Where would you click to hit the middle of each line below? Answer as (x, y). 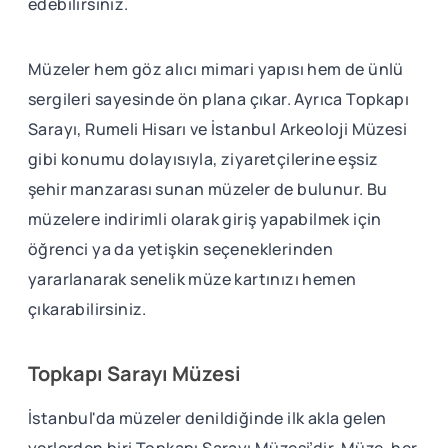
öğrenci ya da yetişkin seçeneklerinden (181, 248)
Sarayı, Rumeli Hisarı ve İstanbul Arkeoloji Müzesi (217, 128)
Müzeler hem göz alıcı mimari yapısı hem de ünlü (216, 68)
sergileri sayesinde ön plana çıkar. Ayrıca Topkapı (218, 98)
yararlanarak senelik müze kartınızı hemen (192, 278)
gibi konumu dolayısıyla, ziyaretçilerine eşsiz (203, 158)
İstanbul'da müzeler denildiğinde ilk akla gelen (207, 417)
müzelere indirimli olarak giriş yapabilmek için (205, 218)
